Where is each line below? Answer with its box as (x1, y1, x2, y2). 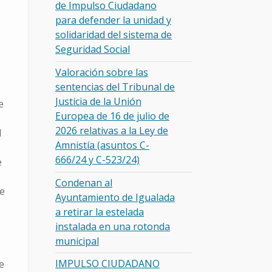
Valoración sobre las (55, 65, 148, 79)
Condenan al (55, 175, 112, 189)
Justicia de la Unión (55, 94, 141, 108)
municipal (55, 234, 99, 248)
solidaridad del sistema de (55, 28, 172, 42)
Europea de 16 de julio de (55, 109, 169, 123)
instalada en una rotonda (55, 219, 170, 233)
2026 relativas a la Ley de (55, 123, 168, 137)
